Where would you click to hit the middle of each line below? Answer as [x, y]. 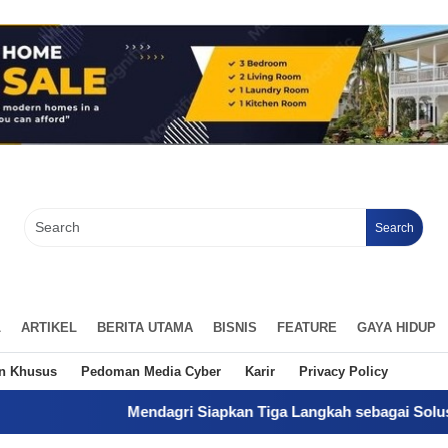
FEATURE [307, 327]
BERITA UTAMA [145, 327]
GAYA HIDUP [396, 327]
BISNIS [235, 327]
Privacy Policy [343, 371]
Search [394, 227]
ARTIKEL [49, 327]
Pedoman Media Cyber [151, 371]
